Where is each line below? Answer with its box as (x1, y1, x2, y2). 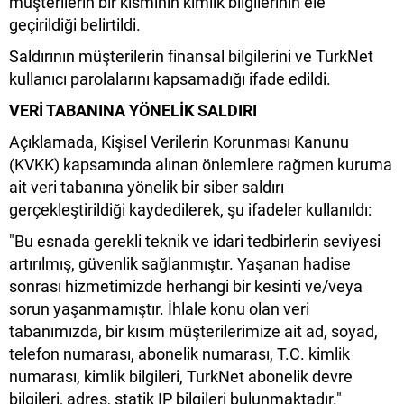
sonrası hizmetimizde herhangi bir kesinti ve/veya (9, 277, 363, 297)
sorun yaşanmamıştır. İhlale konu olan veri (9, 299, 309, 319)
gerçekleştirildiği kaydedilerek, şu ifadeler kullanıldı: (9, 200, 372, 220)
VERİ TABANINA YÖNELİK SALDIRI (9, 101, 257, 121)
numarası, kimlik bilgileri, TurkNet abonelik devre (9, 367, 353, 387)
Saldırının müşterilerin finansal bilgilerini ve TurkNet (9, 47, 373, 67)
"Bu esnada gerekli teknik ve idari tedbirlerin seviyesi (9, 232, 381, 252)
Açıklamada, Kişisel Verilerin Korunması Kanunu (9, 133, 349, 152)
